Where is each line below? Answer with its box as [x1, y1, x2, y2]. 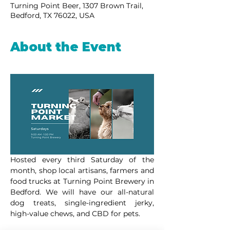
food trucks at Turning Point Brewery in [10, 177, 154, 186]
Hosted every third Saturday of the [10, 155, 154, 165]
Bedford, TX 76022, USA [10, 10, 94, 20]
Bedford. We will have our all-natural [10, 187, 154, 197]
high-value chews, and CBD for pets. [10, 209, 140, 219]
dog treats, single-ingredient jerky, [10, 198, 154, 208]
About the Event [10, 39, 121, 54]
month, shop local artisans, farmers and [10, 166, 154, 176]
